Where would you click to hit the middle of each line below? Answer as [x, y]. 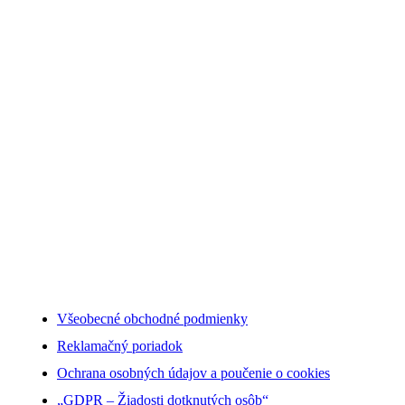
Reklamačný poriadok [120, 346]
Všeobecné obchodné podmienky [152, 319]
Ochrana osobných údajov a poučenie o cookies [193, 373]
